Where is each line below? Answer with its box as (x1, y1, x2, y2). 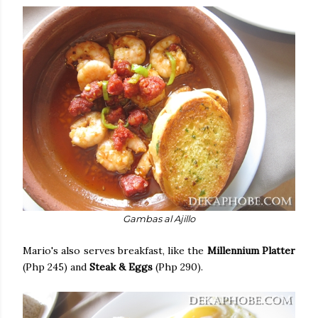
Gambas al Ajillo (123, 212, 195, 224)
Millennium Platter (207, 243, 296, 257)
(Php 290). (153, 260, 203, 273)
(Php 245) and (23, 260, 89, 273)
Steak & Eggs (89, 260, 153, 273)
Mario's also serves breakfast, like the (23, 243, 207, 257)
